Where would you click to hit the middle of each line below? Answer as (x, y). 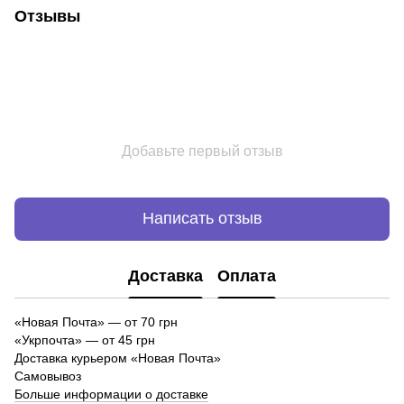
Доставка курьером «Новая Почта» (118, 358)
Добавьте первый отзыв (202, 151)
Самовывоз (48, 376)
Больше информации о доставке (111, 394)
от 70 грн (149, 321)
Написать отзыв (202, 219)
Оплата (247, 276)
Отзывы (47, 16)
